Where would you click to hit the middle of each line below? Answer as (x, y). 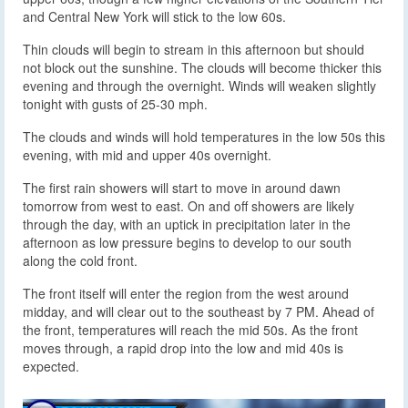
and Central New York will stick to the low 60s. (154, 17)
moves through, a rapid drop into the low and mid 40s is (183, 348)
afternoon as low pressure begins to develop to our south (187, 243)
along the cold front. (80, 261)
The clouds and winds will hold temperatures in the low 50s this (204, 137)
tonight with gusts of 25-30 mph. (115, 104)
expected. (51, 367)
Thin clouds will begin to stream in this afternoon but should (194, 50)
